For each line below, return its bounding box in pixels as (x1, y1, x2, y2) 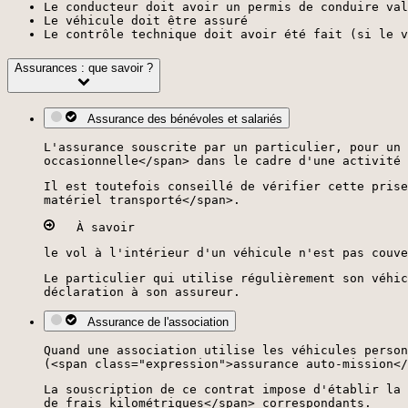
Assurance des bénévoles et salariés (80, 112, 282, 126)
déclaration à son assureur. (44, 285, 240, 299)
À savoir (55, 220, 135, 234)
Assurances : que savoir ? (15, 60, 153, 75)
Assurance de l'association (80, 315, 229, 329)
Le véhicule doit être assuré (44, 13, 248, 27)
